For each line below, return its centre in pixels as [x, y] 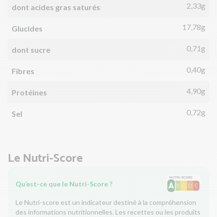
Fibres [23, 71]
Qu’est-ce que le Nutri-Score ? [64, 184]
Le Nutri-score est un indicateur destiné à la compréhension [106, 202]
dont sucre [31, 50]
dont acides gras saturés [56, 7]
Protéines [29, 93]
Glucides [27, 29]
